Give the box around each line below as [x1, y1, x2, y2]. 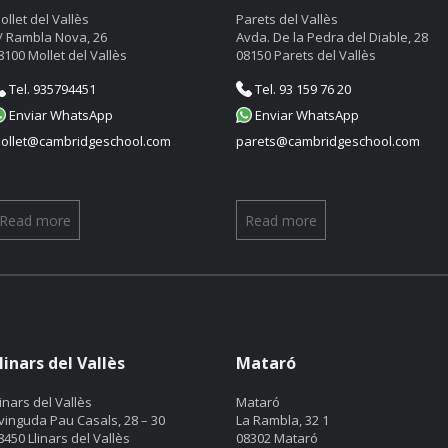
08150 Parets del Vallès [236, 46, 376, 64]
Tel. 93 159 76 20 [252, 80, 351, 98]
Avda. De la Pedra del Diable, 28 [236, 28, 428, 46]
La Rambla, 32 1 [236, 411, 329, 429]
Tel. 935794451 [6, 80, 96, 98]
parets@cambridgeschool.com [236, 132, 420, 150]
